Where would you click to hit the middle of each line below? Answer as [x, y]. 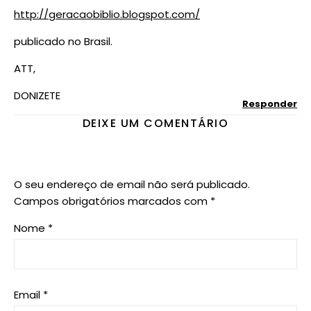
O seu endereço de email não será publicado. [132, 185]
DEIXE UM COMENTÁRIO [155, 124]
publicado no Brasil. [63, 42]
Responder [270, 104]
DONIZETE [37, 96]
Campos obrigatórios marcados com [112, 201]
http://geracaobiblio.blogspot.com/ [107, 15]
